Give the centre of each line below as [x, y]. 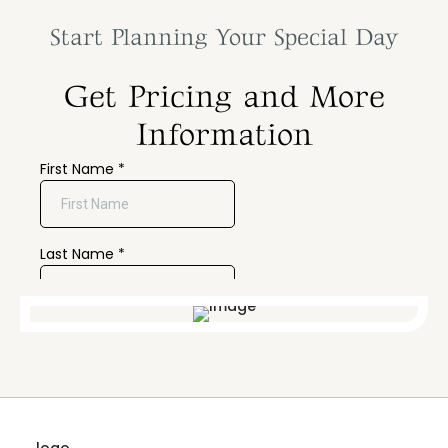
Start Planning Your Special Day [224, 38]
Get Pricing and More [224, 98]
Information [224, 136]
